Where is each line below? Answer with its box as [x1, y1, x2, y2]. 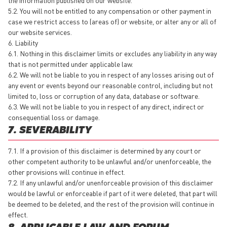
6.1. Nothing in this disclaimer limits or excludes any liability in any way [8, 48, 217, 58]
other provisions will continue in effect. [8, 167, 127, 176]
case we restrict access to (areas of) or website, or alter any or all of [8, 16, 216, 26]
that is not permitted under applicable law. [8, 59, 133, 68]
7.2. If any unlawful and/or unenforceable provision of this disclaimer [8, 177, 213, 187]
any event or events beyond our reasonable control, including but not [8, 80, 213, 90]
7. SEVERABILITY [8, 126, 92, 135]
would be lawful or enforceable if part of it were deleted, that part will [8, 188, 217, 198]
